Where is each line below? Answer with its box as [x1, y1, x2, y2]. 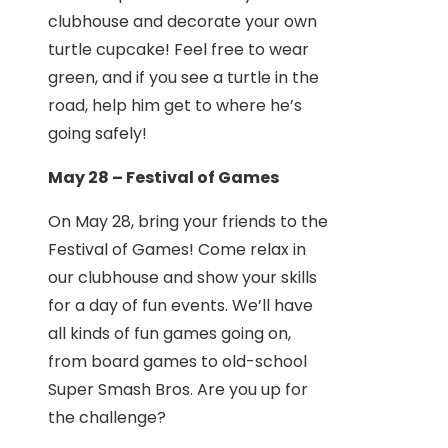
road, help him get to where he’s [48, 94, 302, 117]
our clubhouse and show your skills [48, 266, 317, 289]
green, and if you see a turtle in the [48, 66, 319, 89]
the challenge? [48, 406, 166, 429]
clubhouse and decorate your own [48, 10, 317, 33]
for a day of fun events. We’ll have [48, 294, 313, 317]
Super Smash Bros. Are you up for [48, 378, 308, 401]
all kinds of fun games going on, [48, 322, 291, 345]
